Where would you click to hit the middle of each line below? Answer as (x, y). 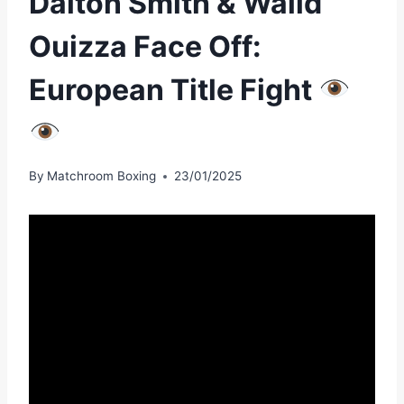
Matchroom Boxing (102, 176)
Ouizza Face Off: (145, 46)
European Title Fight (174, 89)
